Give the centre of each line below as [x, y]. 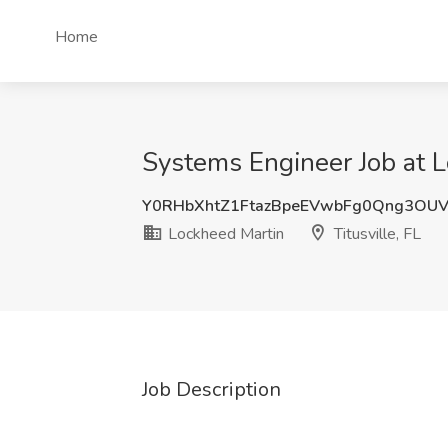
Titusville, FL [375, 234]
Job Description [211, 389]
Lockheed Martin [224, 234]
